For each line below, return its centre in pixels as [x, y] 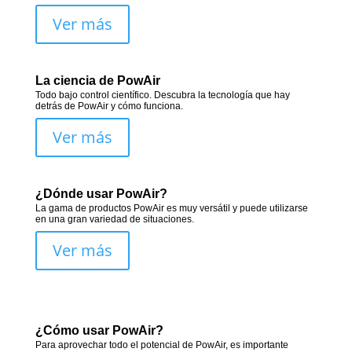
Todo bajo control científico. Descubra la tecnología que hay [162, 95]
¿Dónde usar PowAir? [101, 194]
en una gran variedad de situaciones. [114, 220]
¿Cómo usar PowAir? [99, 331]
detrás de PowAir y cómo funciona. [109, 106]
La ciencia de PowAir [97, 81]
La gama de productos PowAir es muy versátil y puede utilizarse [171, 209]
